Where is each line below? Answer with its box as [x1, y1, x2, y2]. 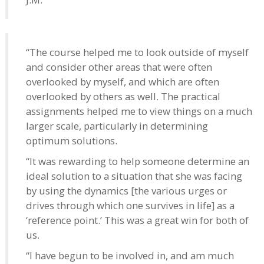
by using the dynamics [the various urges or [26, 183, 227, 197]
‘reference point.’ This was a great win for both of [26, 213, 249, 227]
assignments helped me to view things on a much [26, 104, 252, 118]
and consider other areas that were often [26, 60, 212, 74]
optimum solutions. [26, 133, 117, 147]
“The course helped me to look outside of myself [26, 45, 249, 59]
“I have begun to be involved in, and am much [26, 248, 234, 262]
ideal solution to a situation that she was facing [26, 169, 242, 183]
